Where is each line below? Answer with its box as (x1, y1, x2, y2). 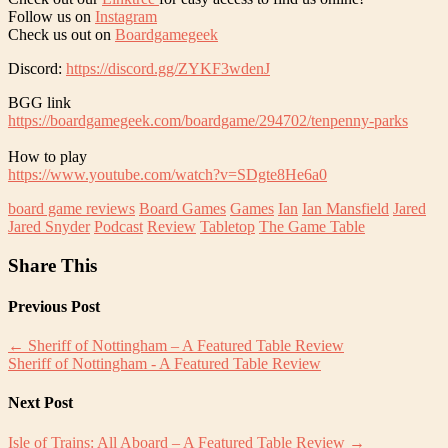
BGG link (8, 93, 71, 111)
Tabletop (200, 217, 255, 235)
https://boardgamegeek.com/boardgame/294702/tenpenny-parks (8, 111, 408, 129)
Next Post (8, 394, 73, 412)
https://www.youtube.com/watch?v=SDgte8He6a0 (8, 165, 327, 183)
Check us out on (8, 25, 115, 43)
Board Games (139, 199, 226, 217)
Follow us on (8, 7, 95, 25)
